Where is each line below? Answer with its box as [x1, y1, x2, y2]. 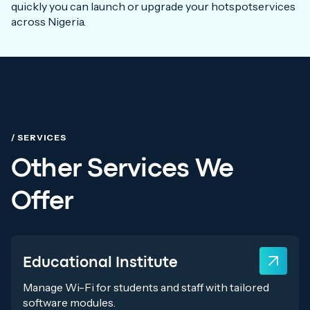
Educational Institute [23, 257, 178, 271]
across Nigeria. [11, 15, 86, 29]
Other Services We [11, 158, 234, 182]
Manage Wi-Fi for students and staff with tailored [23, 280, 269, 295]
